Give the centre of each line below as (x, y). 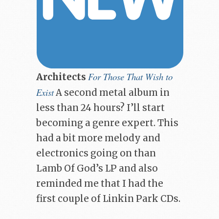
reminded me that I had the (100, 184)
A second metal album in (112, 93)
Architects (61, 77)
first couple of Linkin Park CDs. (108, 199)
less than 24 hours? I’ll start (100, 108)
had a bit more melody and (98, 138)
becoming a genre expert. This (107, 123)
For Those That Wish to (130, 77)
